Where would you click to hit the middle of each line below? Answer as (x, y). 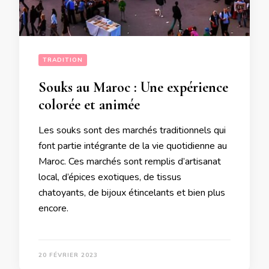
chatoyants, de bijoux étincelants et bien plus (132, 192)
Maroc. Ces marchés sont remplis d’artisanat (130, 161)
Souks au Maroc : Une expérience (133, 87)
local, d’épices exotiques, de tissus (110, 177)
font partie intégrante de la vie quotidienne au (133, 146)
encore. (53, 208)
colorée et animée (89, 104)
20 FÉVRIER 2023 (68, 255)
